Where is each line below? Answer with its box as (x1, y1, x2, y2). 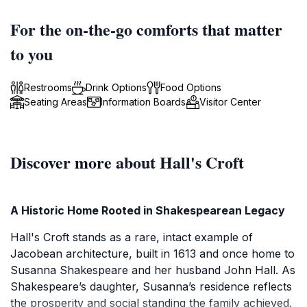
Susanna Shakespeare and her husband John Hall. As (10, 263, 295, 277)
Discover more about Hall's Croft (10, 150, 244, 174)
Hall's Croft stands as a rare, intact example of (10, 230, 253, 244)
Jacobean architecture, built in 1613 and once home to (10, 247, 295, 260)
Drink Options (86, 82, 147, 93)
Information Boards (101, 96, 186, 108)
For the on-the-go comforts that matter (10, 17, 282, 41)
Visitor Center (199, 96, 261, 108)
